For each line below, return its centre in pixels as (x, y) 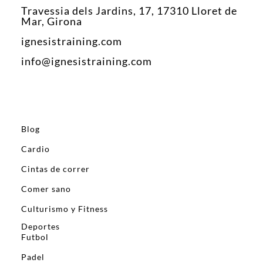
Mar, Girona (52, 21)
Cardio (36, 149)
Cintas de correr (55, 169)
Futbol (35, 237)
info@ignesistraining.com (87, 61)
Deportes (41, 227)
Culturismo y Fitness (65, 209)
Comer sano (46, 189)
